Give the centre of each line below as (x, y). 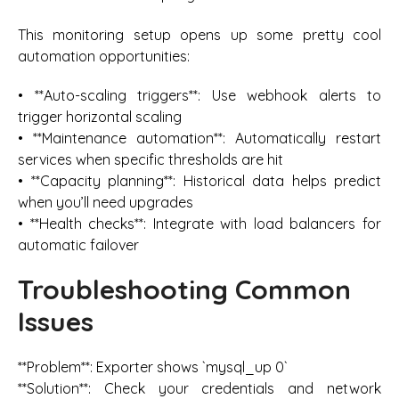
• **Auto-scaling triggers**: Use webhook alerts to (199, 96)
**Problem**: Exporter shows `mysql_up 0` (153, 366)
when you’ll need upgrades (106, 203)
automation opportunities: (104, 56)
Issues (56, 322)
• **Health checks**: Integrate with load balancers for (199, 224)
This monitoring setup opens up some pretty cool (199, 34)
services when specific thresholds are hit (151, 160)
